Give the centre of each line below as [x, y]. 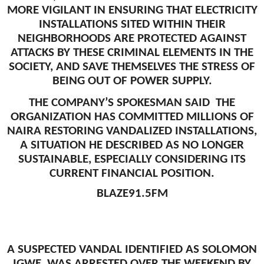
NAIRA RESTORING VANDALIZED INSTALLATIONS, [132, 131]
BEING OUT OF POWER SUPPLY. [132, 81]
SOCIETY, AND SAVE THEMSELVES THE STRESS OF [132, 67]
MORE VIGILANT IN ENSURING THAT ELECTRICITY [132, 11]
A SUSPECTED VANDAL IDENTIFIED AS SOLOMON [132, 250]
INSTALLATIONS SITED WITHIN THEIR [132, 25]
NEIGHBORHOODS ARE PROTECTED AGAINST [132, 39]
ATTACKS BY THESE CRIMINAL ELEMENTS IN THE [132, 53]
